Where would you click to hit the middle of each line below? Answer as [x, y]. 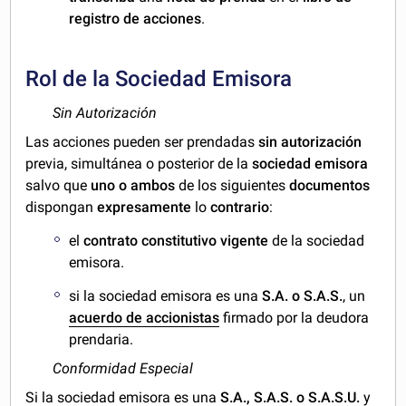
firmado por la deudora [295, 317]
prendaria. [101, 339]
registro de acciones [135, 19]
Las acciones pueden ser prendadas [142, 142]
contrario [240, 208]
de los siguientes [232, 186]
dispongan [62, 208]
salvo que [58, 186]
